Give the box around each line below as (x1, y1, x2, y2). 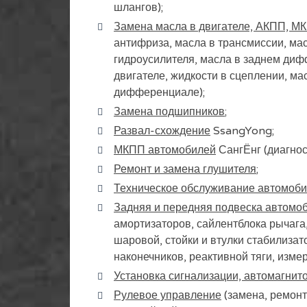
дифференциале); (114, 86, 205, 99)
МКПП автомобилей (114, 143, 216, 157)
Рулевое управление (114, 288, 221, 302)
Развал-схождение (114, 124, 210, 138)
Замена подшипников (114, 105, 225, 119)
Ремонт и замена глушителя (114, 162, 256, 176)
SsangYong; (210, 124, 274, 138)
